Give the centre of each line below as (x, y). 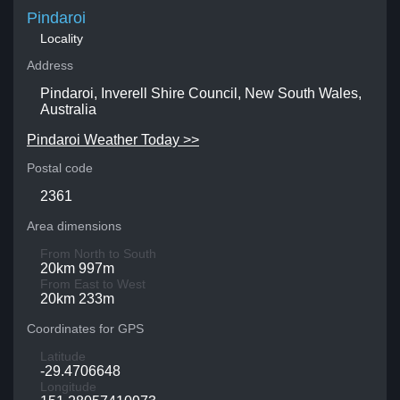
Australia (68, 109)
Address (50, 65)
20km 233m (77, 299)
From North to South (98, 254)
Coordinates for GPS (85, 329)
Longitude (68, 387)
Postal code (60, 168)
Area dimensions (74, 226)
